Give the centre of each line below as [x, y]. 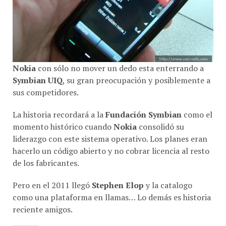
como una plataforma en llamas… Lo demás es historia [112, 193]
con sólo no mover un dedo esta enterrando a [121, 64]
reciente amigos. [43, 205]
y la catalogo [168, 181]
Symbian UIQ [38, 76]
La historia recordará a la [59, 110]
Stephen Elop [118, 181]
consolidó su [161, 122]
